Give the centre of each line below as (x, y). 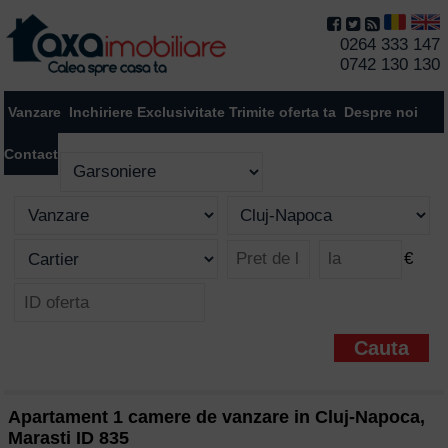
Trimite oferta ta (282, 112)
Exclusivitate (181, 112)
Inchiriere (101, 112)
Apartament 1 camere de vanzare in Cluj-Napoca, (217, 416)
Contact (31, 154)
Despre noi (381, 112)
